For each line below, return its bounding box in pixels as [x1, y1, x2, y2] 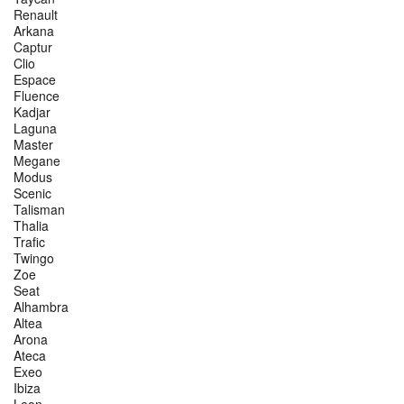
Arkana [14, 22, 54, 41]
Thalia [14, 216, 49, 235]
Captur [14, 38, 52, 57]
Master [14, 135, 53, 154]
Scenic [14, 184, 51, 203]
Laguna [14, 119, 57, 138]
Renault [14, 5, 58, 24]
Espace [14, 70, 56, 89]
